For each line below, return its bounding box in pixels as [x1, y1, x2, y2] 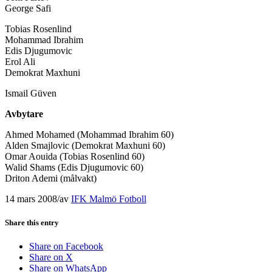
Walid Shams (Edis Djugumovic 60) [5, 161, 143, 172]
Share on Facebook [29, 241, 103, 252]
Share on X [29, 252, 73, 263]
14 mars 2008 [5, 193, 57, 204]
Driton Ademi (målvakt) [5, 172, 97, 183]
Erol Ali [5, 56, 35, 67]
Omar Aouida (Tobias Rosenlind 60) [5, 151, 144, 161]
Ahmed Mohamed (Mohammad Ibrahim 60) [5, 129, 174, 140]
